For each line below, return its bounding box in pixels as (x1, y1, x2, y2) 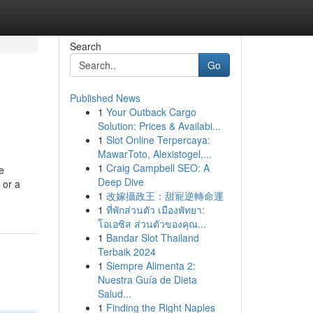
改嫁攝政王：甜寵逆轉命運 (105, 189, 224, 203)
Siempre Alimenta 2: (105, 259, 196, 272)
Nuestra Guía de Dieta (97, 272, 197, 286)
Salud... (97, 286, 131, 300)
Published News (69, 91, 140, 105)
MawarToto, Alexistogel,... (97, 147, 212, 161)
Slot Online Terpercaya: (105, 133, 210, 147)
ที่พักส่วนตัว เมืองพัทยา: (105, 203, 205, 217)
